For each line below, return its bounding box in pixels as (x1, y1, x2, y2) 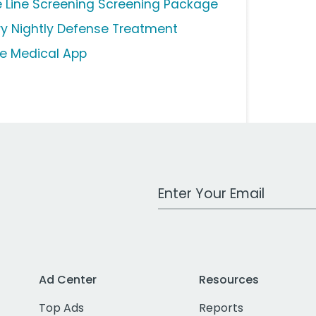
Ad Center (39, 272, 97, 288)
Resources (199, 272, 260, 288)
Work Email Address (157, 178, 267, 195)
